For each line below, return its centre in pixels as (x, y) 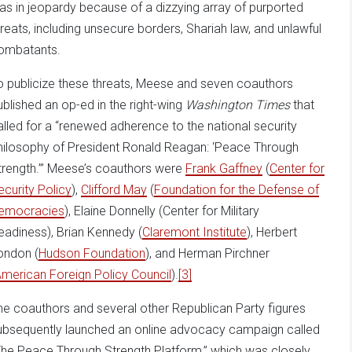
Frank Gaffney (224, 168)
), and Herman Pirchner (207, 253)
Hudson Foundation (92, 253)
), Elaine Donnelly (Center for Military (162, 211)
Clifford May (114, 189)
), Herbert (272, 232)
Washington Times (238, 104)
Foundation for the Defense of (236, 189)
